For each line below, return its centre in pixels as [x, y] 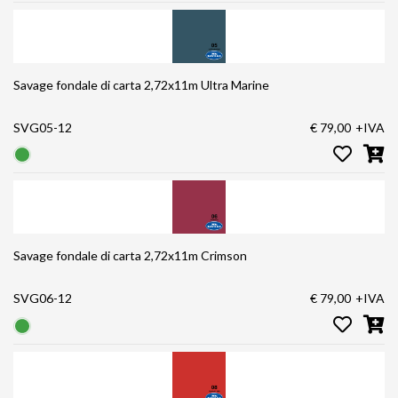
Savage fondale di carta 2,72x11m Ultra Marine [163, 85]
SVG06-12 [43, 298]
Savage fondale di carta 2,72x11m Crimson [151, 256]
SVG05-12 [43, 127]
